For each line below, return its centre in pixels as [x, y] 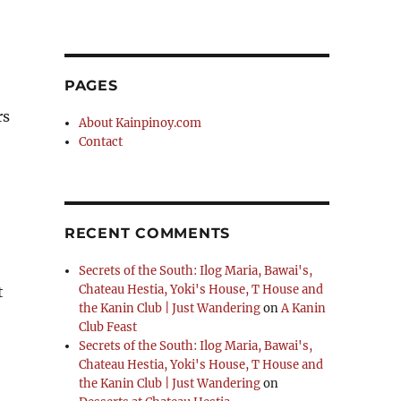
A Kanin [304, 308]
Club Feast [108, 327]
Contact [101, 142]
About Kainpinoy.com [141, 123]
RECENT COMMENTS [147, 233]
